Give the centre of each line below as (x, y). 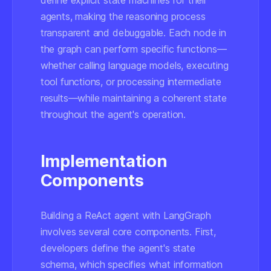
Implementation (104, 161)
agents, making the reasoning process (123, 16)
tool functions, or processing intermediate (131, 82)
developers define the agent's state (118, 248)
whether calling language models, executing (134, 65)
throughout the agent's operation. (113, 114)
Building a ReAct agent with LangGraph (126, 215)
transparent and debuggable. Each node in (133, 33)
